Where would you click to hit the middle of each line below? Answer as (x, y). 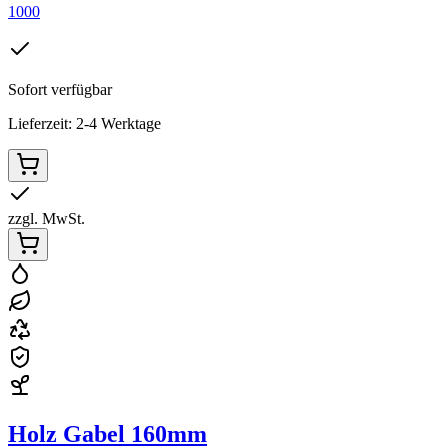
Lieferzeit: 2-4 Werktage (84, 124)
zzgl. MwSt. (46, 219)
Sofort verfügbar (60, 90)
